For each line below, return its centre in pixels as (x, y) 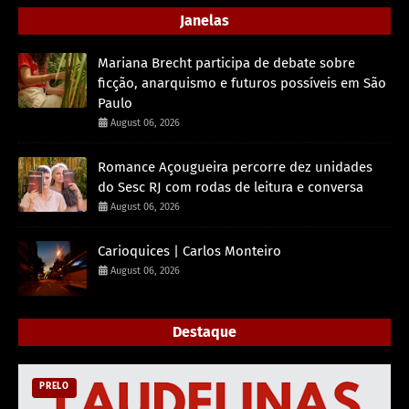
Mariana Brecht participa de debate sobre (226, 63)
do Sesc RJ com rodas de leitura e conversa (231, 187)
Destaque (204, 332)
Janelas (204, 21)
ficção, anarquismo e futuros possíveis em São (242, 83)
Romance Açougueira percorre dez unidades (235, 167)
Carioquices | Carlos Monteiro (189, 251)
